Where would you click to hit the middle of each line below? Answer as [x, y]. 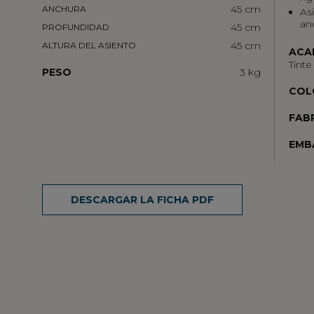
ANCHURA [64, 9]
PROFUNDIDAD [76, 27]
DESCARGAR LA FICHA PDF [142, 199]
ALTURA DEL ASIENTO [89, 46]
